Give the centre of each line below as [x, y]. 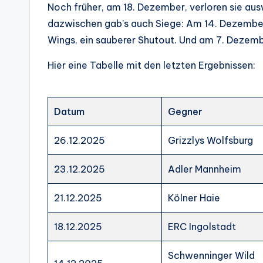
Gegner [186, 112]
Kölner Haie [194, 198]
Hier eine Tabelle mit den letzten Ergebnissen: [151, 65]
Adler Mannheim [205, 169]
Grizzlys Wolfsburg [211, 140]
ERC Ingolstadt [202, 227]
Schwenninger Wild [212, 255]
